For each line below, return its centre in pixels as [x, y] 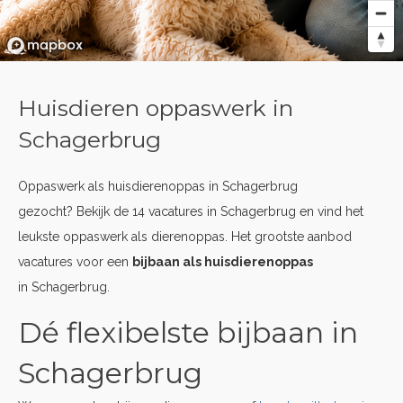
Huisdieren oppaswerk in [156, 108]
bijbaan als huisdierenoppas [223, 262]
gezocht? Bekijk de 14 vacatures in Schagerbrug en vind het [191, 211]
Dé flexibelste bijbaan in [188, 333]
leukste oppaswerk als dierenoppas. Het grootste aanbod [185, 237]
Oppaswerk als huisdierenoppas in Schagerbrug [158, 186]
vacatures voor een [75, 262]
